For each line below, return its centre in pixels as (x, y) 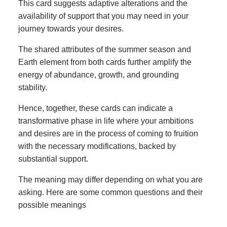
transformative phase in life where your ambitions (106, 121)
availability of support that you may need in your (103, 16)
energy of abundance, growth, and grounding (99, 74)
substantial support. (53, 159)
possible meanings (52, 205)
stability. (33, 87)
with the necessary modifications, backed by (97, 146)
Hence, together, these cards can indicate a (96, 108)
